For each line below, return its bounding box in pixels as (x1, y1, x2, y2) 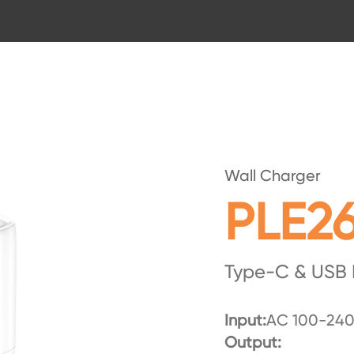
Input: (224, 311, 266, 330)
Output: (224, 333, 281, 352)
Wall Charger (224, 166, 321, 185)
